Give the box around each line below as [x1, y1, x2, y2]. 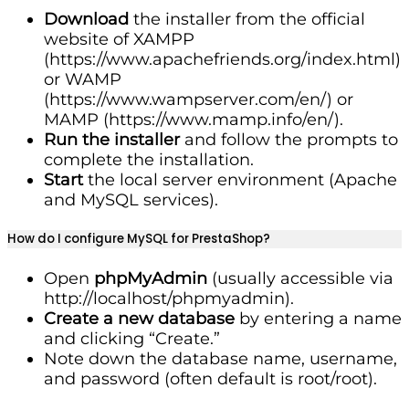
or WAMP [44, 68, 121, 89]
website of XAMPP [44, 28, 194, 49]
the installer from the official [129, 8, 365, 29]
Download [44, 8, 129, 29]
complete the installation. [44, 149, 254, 170]
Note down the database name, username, [44, 349, 397, 370]
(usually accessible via [207, 268, 393, 289]
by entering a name [235, 309, 402, 330]
